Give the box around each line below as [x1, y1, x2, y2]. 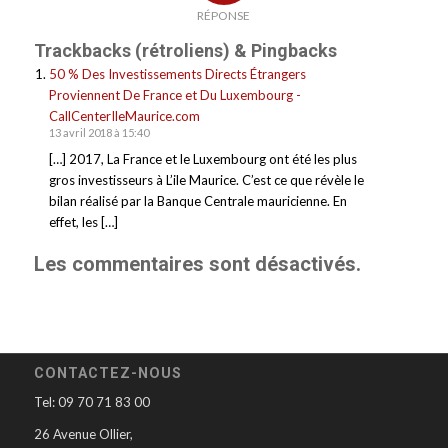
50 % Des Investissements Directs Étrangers [48, 65, 306, 82]
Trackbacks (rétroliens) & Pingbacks [33, 39, 337, 61]
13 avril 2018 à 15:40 [48, 125, 149, 139]
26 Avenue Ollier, [33, 425, 133, 442]
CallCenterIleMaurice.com [48, 107, 200, 124]
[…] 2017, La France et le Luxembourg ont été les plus [48, 150, 357, 167]
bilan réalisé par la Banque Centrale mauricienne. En [48, 192, 347, 209]
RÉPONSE [197, 7, 251, 23]
